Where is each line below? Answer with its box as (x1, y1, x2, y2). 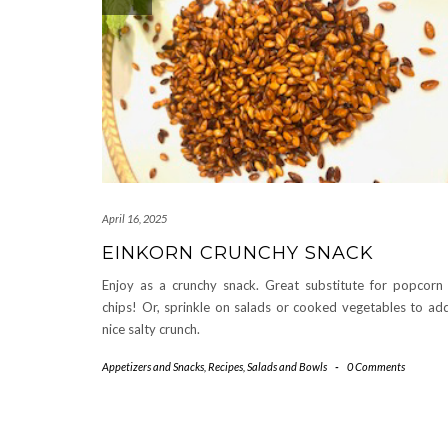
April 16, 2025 (102, 211, 167, 225)
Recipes (208, 359, 243, 373)
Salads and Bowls (247, 359, 327, 373)
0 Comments (346, 359, 405, 373)
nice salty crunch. (102, 320, 200, 337)
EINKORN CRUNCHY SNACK (102, 241, 374, 264)
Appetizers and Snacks (102, 359, 204, 373)
